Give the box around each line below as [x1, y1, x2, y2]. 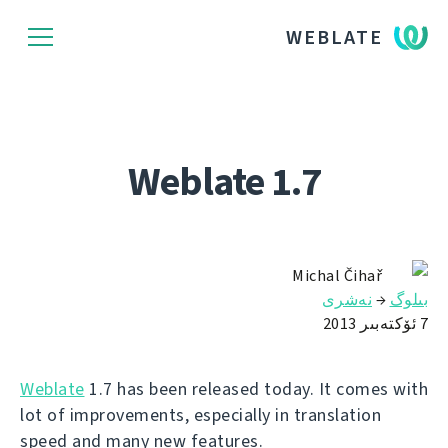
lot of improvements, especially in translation [20, 403, 381, 427]
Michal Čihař [292, 265, 382, 286]
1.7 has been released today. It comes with [84, 377, 428, 401]
